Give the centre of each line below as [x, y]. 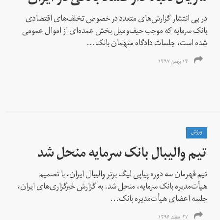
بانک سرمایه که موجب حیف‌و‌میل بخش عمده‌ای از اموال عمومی [115, 32]
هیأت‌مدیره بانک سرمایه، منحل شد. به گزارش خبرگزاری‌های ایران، [112, 187]
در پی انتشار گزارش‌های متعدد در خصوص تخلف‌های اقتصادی [117, 19]
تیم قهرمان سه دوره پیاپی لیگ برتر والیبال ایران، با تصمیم [124, 175]
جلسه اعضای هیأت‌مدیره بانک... [159, 200]
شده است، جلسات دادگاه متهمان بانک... [147, 44]
